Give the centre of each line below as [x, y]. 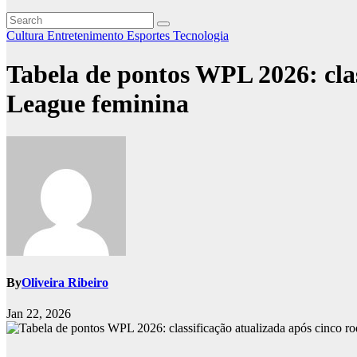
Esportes [150, 35]
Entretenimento [87, 35]
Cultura [27, 35]
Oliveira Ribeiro [65, 283]
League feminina [98, 104]
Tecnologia [201, 35]
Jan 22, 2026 [39, 314]
